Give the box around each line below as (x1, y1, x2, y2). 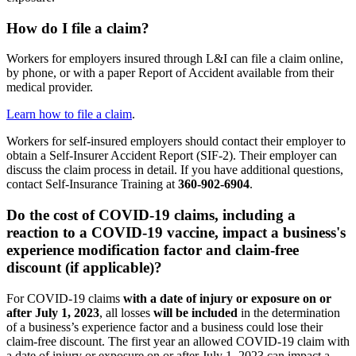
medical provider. (6, 80, 93, 95)
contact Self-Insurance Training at (6, 177, 175, 192)
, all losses (99, 305, 153, 319)
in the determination (238, 305, 340, 319)
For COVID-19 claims (6, 291, 123, 305)
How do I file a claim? (6, 19, 149, 37)
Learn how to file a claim (6, 107, 132, 122)
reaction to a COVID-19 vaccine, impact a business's (6, 224, 346, 242)
